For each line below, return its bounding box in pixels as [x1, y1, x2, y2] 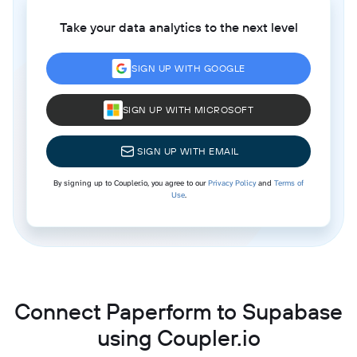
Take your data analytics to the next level [59, 18, 298, 35]
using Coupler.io [96, 323, 261, 351]
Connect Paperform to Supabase [14, 296, 343, 325]
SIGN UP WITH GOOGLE [131, 61, 245, 74]
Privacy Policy [208, 177, 256, 188]
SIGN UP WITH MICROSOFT [122, 103, 254, 116]
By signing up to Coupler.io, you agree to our [53, 177, 208, 188]
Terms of [274, 177, 304, 188]
